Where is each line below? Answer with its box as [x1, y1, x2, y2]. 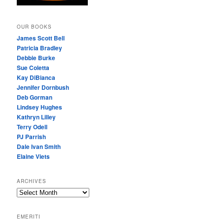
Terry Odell [17, 122, 48, 132]
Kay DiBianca [17, 73, 56, 82]
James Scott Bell [17, 34, 65, 43]
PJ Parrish [17, 132, 46, 142]
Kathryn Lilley [17, 112, 56, 122]
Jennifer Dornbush [17, 83, 70, 92]
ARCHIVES [17, 177, 47, 184]
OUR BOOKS [17, 23, 52, 31]
